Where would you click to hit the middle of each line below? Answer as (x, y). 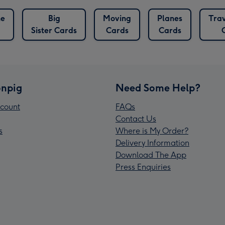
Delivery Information (152, 143)
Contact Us (136, 119)
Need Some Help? (158, 88)
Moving (117, 19)
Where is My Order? (152, 131)
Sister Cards (54, 31)
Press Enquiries (143, 167)
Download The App (151, 155)
